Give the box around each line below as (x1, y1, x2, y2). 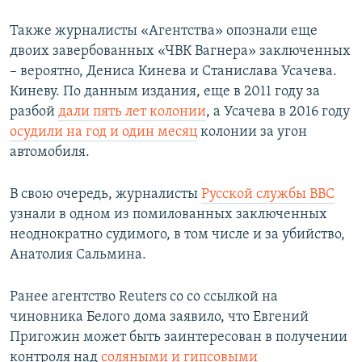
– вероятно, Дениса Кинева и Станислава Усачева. (10, 64, 337, 80)
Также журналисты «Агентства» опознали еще (10, 23, 318, 40)
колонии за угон (197, 124, 307, 141)
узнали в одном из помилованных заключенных (10, 207, 327, 223)
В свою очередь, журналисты (10, 187, 201, 203)
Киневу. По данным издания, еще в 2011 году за (10, 84, 320, 100)
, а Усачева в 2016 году (206, 104, 350, 120)
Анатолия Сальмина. (10, 247, 146, 263)
